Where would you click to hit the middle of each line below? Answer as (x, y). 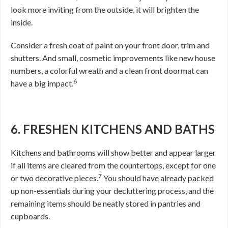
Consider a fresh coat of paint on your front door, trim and (110, 45)
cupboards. (30, 216)
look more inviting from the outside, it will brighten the (105, 10)
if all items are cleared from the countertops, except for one (113, 165)
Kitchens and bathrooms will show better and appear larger (113, 153)
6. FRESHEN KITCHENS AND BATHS (113, 129)
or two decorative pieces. (54, 178)
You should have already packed (158, 178)
